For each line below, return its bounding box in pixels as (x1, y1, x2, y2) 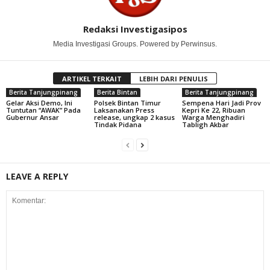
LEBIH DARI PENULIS (139, 74, 208, 83)
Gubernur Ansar (6, 112, 59, 122)
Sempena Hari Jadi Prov (181, 98, 261, 107)
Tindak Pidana (93, 119, 142, 129)
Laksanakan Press (93, 105, 154, 115)
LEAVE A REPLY (6, 170, 68, 182)
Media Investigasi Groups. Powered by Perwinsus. (53, 39, 217, 48)
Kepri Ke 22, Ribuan (181, 105, 245, 115)
